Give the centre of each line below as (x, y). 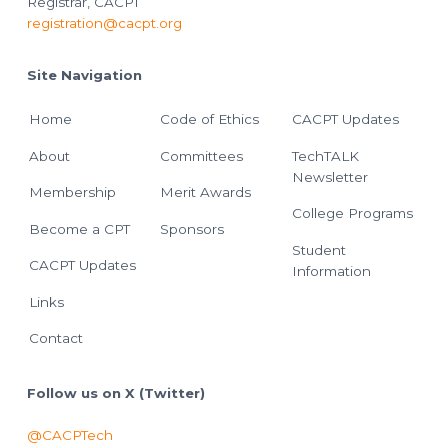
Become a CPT (79, 228)
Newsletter (329, 176)
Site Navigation (84, 75)
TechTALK (325, 155)
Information (331, 270)
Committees (202, 155)
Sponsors (192, 228)
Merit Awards (206, 192)
